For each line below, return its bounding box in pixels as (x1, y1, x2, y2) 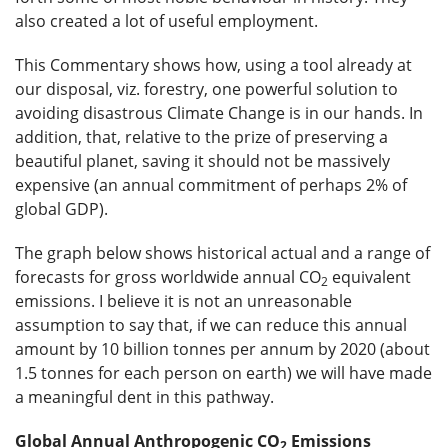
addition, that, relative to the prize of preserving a (15, 126, 388, 149)
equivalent (328, 266, 411, 289)
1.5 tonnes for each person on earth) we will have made (15, 362, 432, 385)
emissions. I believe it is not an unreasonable (15, 290, 352, 313)
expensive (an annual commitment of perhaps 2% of (15, 174, 407, 197)
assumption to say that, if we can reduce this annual (15, 314, 407, 337)
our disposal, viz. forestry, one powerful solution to (15, 78, 398, 101)
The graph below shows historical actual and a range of (15, 242, 430, 265)
